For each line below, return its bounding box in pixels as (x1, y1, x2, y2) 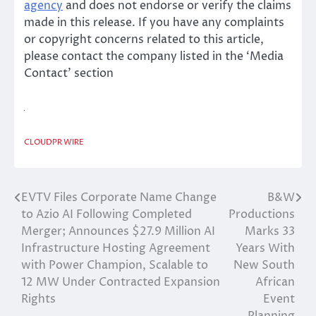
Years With (236, 241, 295, 257)
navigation (13, 216, 106, 238)
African (255, 274, 295, 291)
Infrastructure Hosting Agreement (21, 241, 210, 257)
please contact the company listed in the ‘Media (24, 48, 284, 64)
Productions (229, 207, 295, 223)
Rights (21, 291, 56, 308)
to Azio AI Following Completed (21, 207, 192, 223)
